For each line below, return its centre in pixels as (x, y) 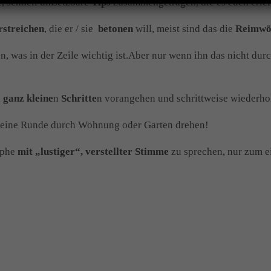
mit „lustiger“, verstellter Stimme (93, 152)
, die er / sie (71, 29)
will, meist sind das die (184, 29)
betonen (116, 29)
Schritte (79, 99)
